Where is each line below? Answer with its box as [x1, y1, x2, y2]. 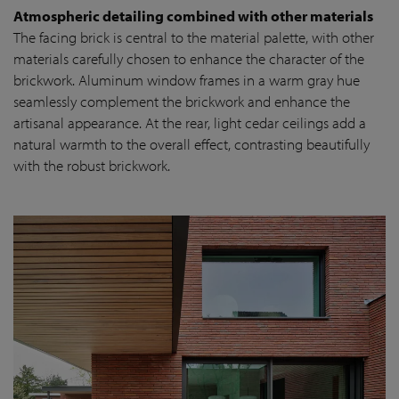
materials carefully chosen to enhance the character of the [13, 48, 364, 68]
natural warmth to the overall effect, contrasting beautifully [13, 134, 370, 153]
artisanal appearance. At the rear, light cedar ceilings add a [13, 112, 366, 132]
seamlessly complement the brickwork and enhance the [13, 91, 350, 110]
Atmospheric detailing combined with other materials [13, 5, 373, 25]
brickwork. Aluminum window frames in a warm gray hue [13, 69, 360, 89]
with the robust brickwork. [13, 155, 170, 175]
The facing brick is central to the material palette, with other [13, 27, 374, 46]
